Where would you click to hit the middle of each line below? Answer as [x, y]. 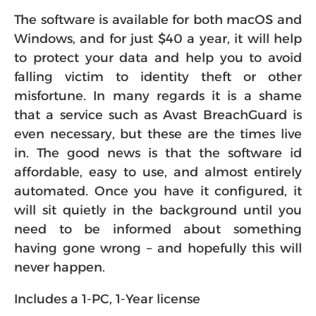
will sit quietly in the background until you [158, 210]
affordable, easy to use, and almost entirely [158, 172]
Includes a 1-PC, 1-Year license [107, 299]
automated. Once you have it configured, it [158, 191]
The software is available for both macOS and [158, 20]
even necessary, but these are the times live [158, 134]
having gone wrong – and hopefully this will [158, 248]
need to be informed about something [158, 229]
